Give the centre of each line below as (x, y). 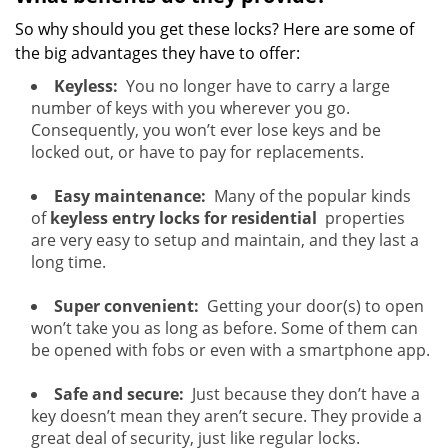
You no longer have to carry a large (254, 86)
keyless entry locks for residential (183, 218)
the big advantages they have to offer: (157, 53)
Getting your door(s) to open (311, 306)
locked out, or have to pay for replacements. (197, 152)
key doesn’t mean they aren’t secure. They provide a (226, 416)
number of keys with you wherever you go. (190, 108)
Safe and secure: (119, 394)
